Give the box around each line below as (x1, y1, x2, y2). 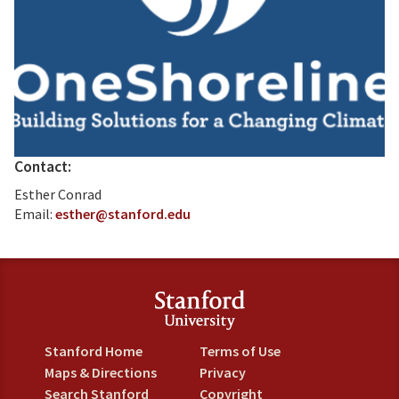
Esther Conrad (14, 184, 102, 203)
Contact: (14, 156, 71, 176)
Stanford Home (45, 341, 143, 360)
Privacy (199, 362, 246, 381)
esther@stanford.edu (55, 204, 191, 223)
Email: (14, 204, 55, 223)
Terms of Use (199, 341, 281, 360)
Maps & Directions (45, 362, 158, 381)
